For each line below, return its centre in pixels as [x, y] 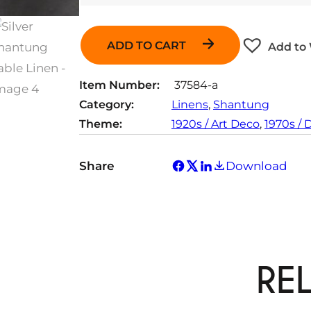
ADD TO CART [148, 45]
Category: [107, 104]
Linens [190, 104]
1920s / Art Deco [216, 124]
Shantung [241, 104]
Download [257, 166]
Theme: [101, 124]
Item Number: [119, 85]
